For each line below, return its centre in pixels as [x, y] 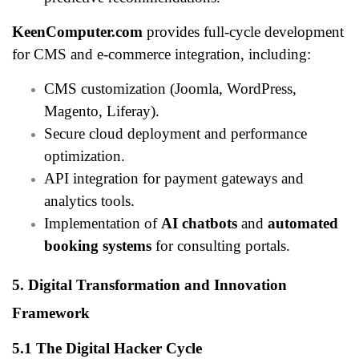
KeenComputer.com [77, 31]
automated [303, 223]
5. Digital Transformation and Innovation [149, 284]
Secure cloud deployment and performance [175, 133]
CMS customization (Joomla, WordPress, [170, 88]
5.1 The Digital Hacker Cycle [107, 348]
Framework [51, 313]
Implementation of [103, 223]
